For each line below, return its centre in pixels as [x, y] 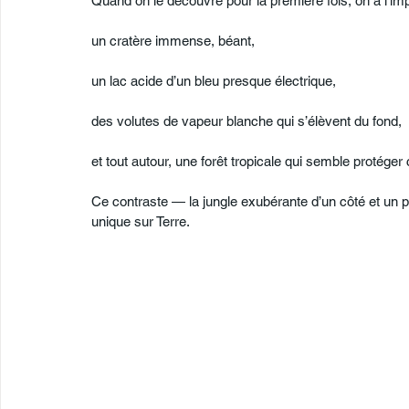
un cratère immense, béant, [173, 41]
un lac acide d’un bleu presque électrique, [214, 81]
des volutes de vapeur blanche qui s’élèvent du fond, [246, 121]
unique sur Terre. [141, 221]
